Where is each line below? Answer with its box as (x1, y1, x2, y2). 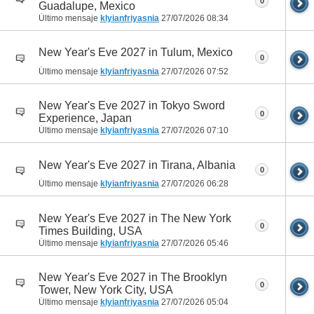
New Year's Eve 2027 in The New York (39, 212, 231, 224)
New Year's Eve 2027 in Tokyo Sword (39, 100, 225, 112)
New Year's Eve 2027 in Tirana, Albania (39, 158, 235, 171)
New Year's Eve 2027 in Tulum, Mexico (39, 46, 233, 59)
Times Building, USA (39, 224, 142, 237)
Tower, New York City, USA (39, 283, 173, 296)
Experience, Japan (39, 112, 132, 125)
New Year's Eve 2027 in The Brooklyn (39, 271, 227, 283)
